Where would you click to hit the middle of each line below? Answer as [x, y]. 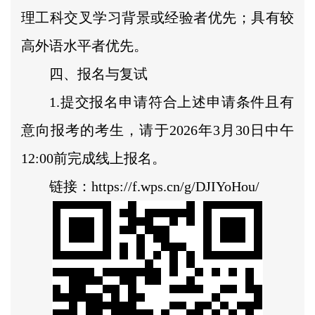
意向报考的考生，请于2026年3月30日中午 [157, 130]
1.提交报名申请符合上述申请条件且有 [172, 102]
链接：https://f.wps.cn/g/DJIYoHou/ [154, 186]
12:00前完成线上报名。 [94, 158]
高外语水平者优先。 [84, 45]
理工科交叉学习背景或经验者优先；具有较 [157, 17]
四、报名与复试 [98, 73]
